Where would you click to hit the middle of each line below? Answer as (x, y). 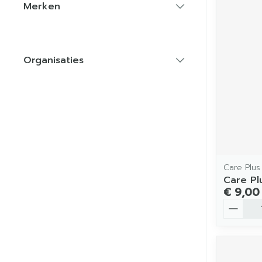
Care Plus (242, 167)
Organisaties (54, 60)
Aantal (238, 204)
